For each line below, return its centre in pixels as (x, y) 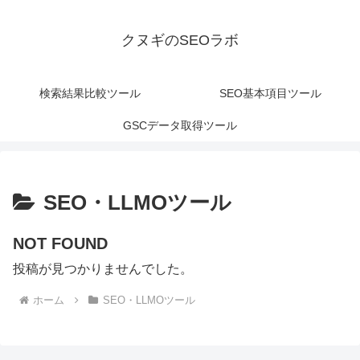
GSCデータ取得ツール (180, 126)
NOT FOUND (60, 244)
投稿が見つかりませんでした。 (103, 269)
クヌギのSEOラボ (180, 41)
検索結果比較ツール (90, 94)
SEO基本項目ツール (270, 94)
